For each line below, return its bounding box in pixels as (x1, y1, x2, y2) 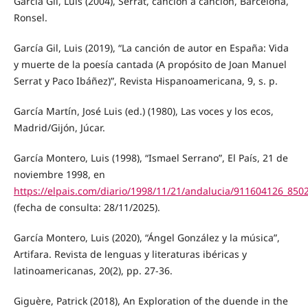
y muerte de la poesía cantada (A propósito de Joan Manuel (13, 57, 287, 71)
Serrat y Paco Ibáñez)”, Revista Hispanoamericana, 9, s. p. (13, 74, 278, 87)
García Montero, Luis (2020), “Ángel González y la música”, (13, 230, 280, 244)
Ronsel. (13, 10, 47, 24)
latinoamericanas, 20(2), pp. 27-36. (13, 263, 173, 277)
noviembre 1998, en (13, 167, 105, 181)
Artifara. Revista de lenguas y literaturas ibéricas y (13, 247, 247, 261)
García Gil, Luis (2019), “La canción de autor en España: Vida (13, 41, 289, 54)
